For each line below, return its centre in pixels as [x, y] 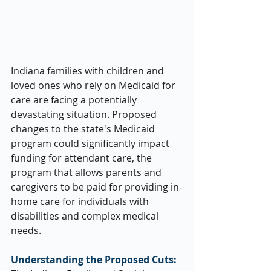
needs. [26, 231]
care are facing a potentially [75, 100]
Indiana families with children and [89, 71]
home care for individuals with [81, 202]
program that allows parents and [87, 173]
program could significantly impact [91, 144]
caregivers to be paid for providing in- [96, 187]
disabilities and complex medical [86, 216]
